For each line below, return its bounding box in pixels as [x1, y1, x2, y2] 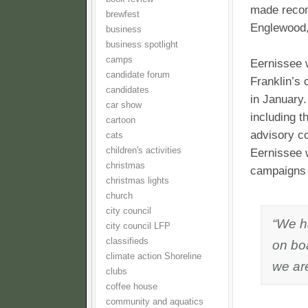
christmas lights [106, 176, 169, 186]
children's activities [106, 146, 181, 155]
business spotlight [106, 40, 178, 49]
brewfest [106, 10, 140, 19]
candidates [106, 85, 149, 95]
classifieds [106, 236, 148, 246]
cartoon [106, 115, 135, 125]
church [106, 191, 133, 201]
